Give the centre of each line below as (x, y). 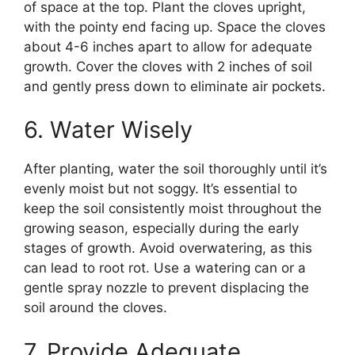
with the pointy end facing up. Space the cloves (175, 27)
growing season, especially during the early (161, 229)
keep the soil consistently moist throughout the (173, 209)
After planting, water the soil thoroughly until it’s (176, 169)
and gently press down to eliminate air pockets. (175, 86)
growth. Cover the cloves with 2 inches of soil (168, 66)
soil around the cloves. (95, 308)
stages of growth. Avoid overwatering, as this (168, 248)
